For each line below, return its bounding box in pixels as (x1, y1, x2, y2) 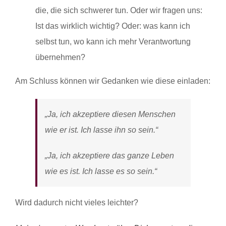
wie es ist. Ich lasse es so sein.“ (45, 167, 157, 176)
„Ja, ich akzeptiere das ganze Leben (45, 151, 174, 160)
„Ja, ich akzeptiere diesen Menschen (45, 110, 176, 119)
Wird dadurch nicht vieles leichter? (15, 198, 138, 207)
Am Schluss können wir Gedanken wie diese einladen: (15, 77, 210, 86)
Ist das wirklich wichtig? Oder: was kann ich (35, 22, 190, 31)
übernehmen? (35, 53, 85, 62)
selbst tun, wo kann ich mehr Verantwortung (35, 37, 191, 46)
